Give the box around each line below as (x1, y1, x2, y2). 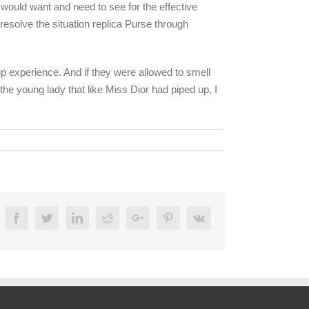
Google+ (143, 212, 181, 223)
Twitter (52, 212, 83, 223)
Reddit (112, 212, 141, 223)
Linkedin (82, 212, 121, 223)
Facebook (21, 212, 64, 223)
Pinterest (173, 212, 210, 223)
